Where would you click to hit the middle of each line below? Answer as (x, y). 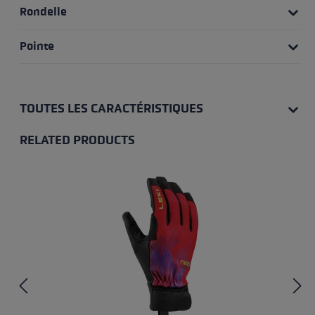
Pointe (37, 46)
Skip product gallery (87, 156)
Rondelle (43, 12)
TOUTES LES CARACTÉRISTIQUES (111, 108)
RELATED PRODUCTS (77, 140)
